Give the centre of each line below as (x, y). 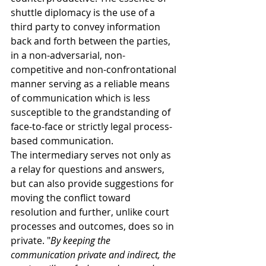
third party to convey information (87, 27)
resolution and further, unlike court (91, 212)
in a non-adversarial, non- (68, 55)
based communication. (63, 141)
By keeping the (82, 240)
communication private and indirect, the (94, 255)
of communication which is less (82, 98)
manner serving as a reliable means (91, 84)
